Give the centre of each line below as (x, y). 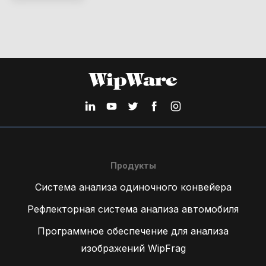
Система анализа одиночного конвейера (133, 187)
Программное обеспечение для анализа (133, 231)
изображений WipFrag (133, 248)
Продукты (133, 166)
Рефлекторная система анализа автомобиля (133, 209)
